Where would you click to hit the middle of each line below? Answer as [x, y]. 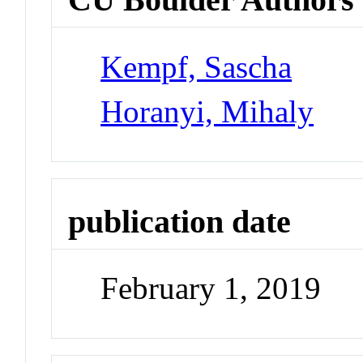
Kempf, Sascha [196, 66]
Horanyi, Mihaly [207, 111]
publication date [180, 221]
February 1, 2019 [211, 288]
